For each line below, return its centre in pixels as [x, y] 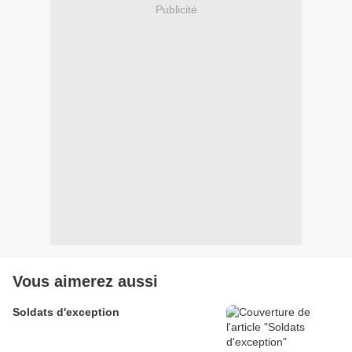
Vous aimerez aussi [85, 282]
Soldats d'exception [66, 312]
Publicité [176, 9]
